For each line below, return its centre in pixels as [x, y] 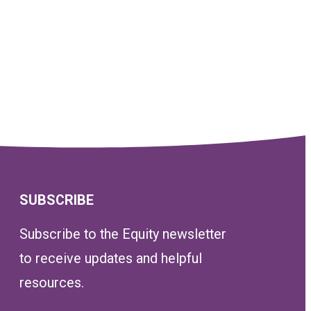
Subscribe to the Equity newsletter [123, 234]
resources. [54, 283]
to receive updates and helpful [111, 258]
